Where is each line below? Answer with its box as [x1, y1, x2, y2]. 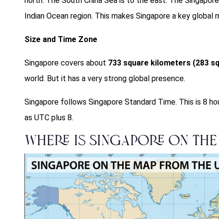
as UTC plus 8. [24, 113, 73, 123]
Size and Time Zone [24, 35, 97, 44]
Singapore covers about [24, 58, 108, 68]
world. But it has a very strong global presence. [24, 74, 185, 84]
